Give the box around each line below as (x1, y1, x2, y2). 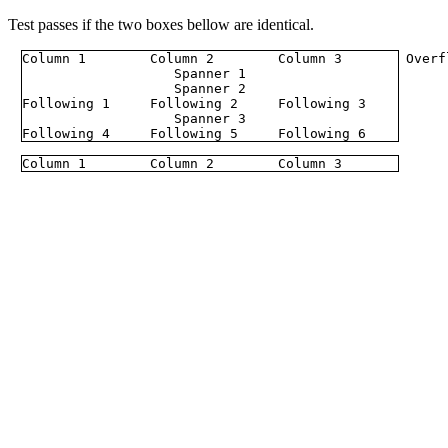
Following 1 (22, 96, 110, 111)
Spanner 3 (174, 111, 246, 126)
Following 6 (278, 126, 366, 141)
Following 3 (278, 96, 366, 111)
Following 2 (150, 96, 238, 111)
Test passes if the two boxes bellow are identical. (8, 16, 314, 33)
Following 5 (150, 126, 238, 141)
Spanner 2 (174, 81, 246, 96)
